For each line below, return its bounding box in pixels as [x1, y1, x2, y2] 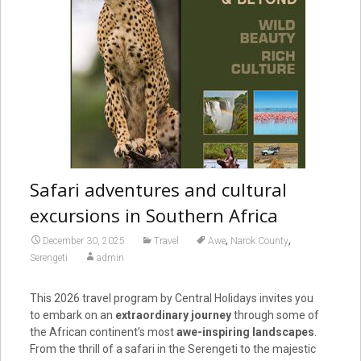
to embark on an [29, 308, 115, 322]
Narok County [230, 234, 288, 247]
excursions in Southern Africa [29, 202, 278, 227]
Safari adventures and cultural [29, 176, 287, 201]
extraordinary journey [114, 308, 231, 322]
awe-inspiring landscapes [176, 325, 314, 338]
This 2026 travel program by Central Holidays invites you [29, 291, 313, 305]
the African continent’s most [29, 325, 176, 338]
